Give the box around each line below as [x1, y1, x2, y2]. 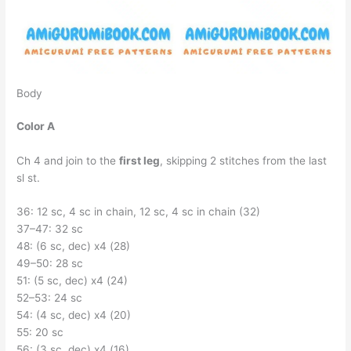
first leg [119, 154, 161, 167]
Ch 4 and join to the [16, 154, 120, 167]
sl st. [16, 171, 41, 184]
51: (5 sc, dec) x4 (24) [16, 274, 128, 288]
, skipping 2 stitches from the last [160, 154, 327, 167]
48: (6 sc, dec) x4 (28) [16, 240, 131, 253]
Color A [16, 119, 56, 132]
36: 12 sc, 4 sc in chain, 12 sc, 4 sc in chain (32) [16, 205, 261, 219]
